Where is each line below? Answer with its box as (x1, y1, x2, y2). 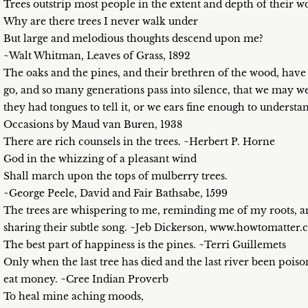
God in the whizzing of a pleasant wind (3, 153, 197, 165)
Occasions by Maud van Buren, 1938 (3, 118, 182, 131)
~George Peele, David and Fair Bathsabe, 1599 (3, 187, 228, 199)
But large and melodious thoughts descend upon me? (3, 32, 263, 45)
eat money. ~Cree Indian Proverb (3, 273, 168, 285)
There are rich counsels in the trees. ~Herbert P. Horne (3, 135, 275, 148)
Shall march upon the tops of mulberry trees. (3, 170, 228, 182)
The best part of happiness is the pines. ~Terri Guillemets (3, 239, 286, 251)
